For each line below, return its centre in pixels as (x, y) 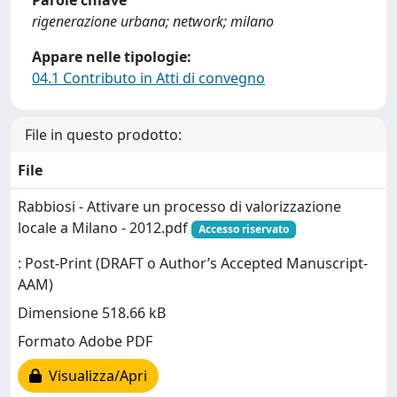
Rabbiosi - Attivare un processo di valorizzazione (179, 206)
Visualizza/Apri (94, 376)
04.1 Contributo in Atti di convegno (148, 78)
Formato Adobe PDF (85, 342)
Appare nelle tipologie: (112, 57)
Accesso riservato (243, 229)
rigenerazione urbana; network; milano (153, 21)
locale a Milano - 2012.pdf (105, 228)
